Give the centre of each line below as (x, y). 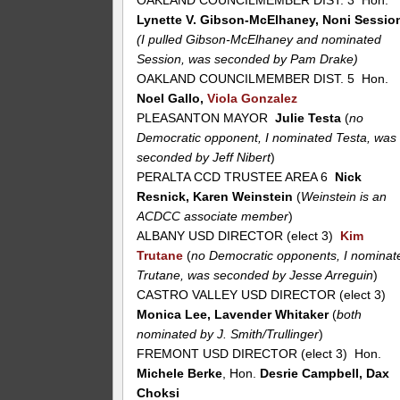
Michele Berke (180, 374)
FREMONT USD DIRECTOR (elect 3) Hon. (259, 354)
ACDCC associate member (213, 217)
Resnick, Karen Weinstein (217, 197)
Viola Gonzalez (253, 99)
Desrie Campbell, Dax (325, 374)
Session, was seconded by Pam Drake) (248, 59)
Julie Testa (308, 118)
